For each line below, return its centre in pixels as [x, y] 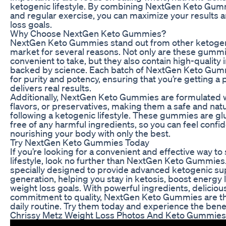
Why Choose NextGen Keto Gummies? [88, 33]
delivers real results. [51, 88]
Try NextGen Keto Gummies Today [80, 142]
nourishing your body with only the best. [90, 133]
